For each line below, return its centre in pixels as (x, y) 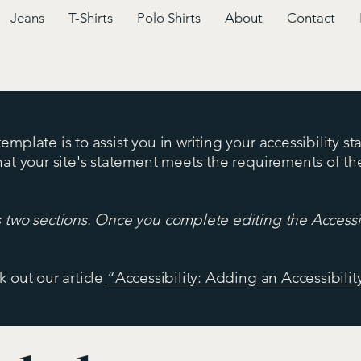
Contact (311, 18)
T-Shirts (91, 18)
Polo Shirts (169, 18)
